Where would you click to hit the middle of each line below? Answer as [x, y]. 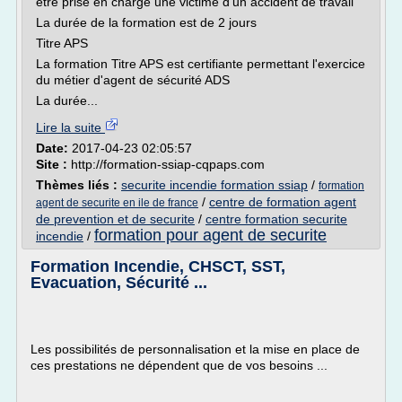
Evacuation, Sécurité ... [119, 283]
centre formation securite [276, 219]
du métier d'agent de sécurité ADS [133, 80]
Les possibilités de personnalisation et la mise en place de [195, 349]
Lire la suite [70, 127]
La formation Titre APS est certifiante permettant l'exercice [201, 64]
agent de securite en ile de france [117, 203]
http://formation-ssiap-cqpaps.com [168, 164]
